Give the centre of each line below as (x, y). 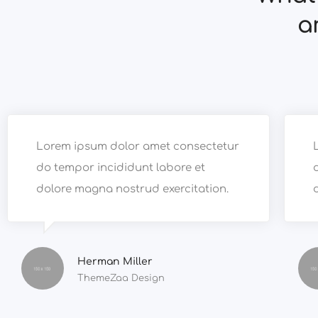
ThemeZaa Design (121, 279)
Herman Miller (115, 262)
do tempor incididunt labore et (121, 168)
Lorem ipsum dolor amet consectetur (138, 147)
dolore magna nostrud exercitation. (132, 190)
